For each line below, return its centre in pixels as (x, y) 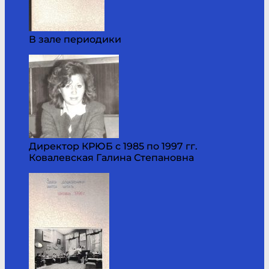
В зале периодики (75, 39)
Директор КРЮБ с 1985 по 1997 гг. (113, 146)
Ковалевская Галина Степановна (111, 157)
